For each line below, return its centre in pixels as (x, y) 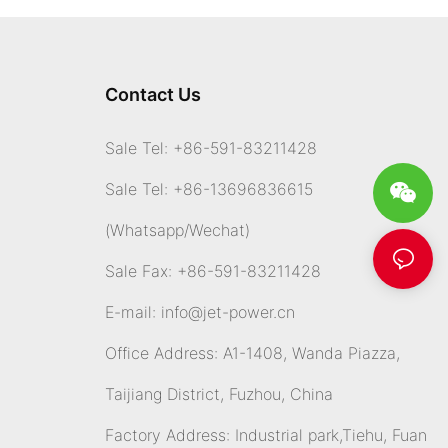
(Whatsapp (144, 230)
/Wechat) (216, 230)
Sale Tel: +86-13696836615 (208, 189)
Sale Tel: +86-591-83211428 (210, 148)
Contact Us (152, 95)
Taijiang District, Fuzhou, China (218, 394)
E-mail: (132, 312)
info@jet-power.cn (227, 312)
